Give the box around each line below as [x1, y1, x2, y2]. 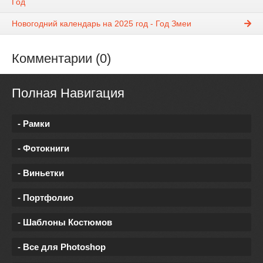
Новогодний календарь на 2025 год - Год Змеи [12, 19, 191, 29]
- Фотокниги [18, 143, 69, 154]
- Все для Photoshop [18, 242, 106, 252]
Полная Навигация [12, 86, 124, 101]
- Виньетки [18, 168, 64, 178]
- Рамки [18, 119, 50, 129]
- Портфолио [18, 193, 73, 203]
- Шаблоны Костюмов [18, 217, 112, 228]
